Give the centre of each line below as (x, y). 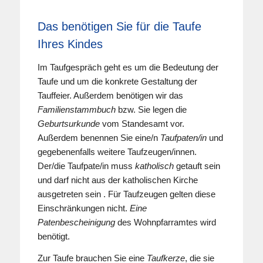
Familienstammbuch (76, 110)
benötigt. (53, 237)
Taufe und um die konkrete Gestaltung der (117, 82)
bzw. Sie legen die (151, 110)
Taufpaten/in (183, 138)
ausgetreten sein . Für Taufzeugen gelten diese (126, 194)
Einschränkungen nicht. (83, 208)
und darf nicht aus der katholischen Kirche (117, 180)
